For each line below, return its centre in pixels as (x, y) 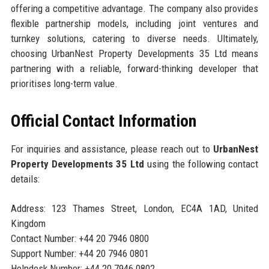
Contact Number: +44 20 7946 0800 (80, 239)
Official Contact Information (103, 121)
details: (25, 179)
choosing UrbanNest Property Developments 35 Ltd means (134, 54)
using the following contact (201, 164)
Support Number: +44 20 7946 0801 (80, 254)
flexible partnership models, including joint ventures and (134, 24)
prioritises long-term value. (64, 84)
